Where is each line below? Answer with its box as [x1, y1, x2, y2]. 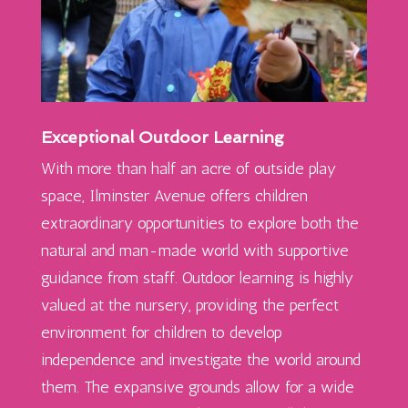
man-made [118, 240, 197, 260]
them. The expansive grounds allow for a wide [40, 376, 354, 397]
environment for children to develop [40, 321, 282, 342]
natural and [40, 240, 119, 260]
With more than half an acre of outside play [40, 158, 336, 178]
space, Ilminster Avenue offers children [40, 185, 308, 206]
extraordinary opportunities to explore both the [40, 212, 359, 233]
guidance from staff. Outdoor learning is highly [40, 267, 353, 288]
